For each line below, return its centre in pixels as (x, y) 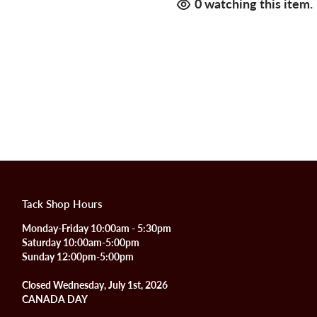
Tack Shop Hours (62, 204)
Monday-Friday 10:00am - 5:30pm (96, 229)
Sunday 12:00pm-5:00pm (77, 257)
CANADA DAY (54, 299)
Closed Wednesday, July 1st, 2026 (94, 285)
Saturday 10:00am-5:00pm (80, 243)
